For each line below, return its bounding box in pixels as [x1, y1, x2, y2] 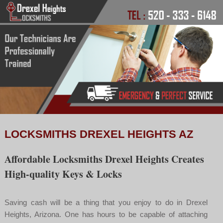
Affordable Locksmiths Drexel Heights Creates [4, 151, 204, 166]
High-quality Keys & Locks [4, 166, 122, 181]
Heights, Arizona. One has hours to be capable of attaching [4, 210, 208, 219]
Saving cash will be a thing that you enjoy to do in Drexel [4, 198, 208, 207]
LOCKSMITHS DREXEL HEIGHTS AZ [4, 127, 193, 140]
